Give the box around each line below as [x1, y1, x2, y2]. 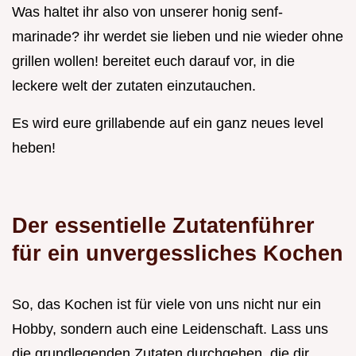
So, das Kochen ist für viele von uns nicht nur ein [12, 296, 321, 313]
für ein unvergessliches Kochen [12, 241, 343, 266]
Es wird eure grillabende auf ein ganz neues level [12, 115, 323, 132]
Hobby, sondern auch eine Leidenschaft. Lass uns [12, 321, 328, 338]
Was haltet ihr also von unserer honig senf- [12, 4, 283, 21]
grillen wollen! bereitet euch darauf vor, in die [12, 53, 295, 70]
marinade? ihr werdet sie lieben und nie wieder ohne [12, 29, 343, 45]
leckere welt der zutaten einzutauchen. [12, 78, 256, 95]
